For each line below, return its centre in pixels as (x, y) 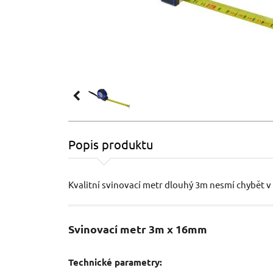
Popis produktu (111, 144)
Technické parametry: (115, 262)
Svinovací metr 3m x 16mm (138, 229)
